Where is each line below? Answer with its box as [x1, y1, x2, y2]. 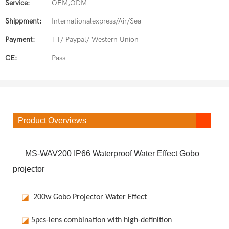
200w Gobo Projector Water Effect [29, 193, 147, 201]
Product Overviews [18, 116, 86, 125]
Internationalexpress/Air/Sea [52, 17, 141, 26]
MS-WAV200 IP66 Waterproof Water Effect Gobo [13, 149, 199, 158]
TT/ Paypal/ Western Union [52, 35, 139, 44]
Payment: [5, 35, 35, 44]
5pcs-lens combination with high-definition [31, 216, 172, 224]
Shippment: [5, 17, 41, 26]
